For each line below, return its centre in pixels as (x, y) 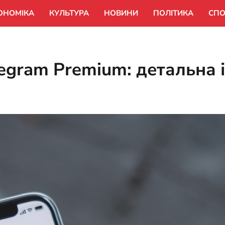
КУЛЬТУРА (69, 13)
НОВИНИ (121, 13)
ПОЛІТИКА (173, 13)
